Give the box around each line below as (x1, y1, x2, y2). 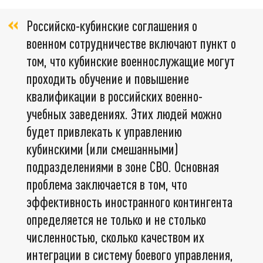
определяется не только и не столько (26, 210, 206, 228)
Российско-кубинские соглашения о (26, 16, 197, 34)
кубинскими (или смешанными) (26, 140, 178, 157)
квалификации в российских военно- (26, 87, 203, 104)
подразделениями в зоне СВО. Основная (26, 157, 219, 175)
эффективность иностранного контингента (26, 193, 232, 210)
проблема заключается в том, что (26, 175, 187, 193)
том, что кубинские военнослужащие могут (26, 52, 235, 69)
